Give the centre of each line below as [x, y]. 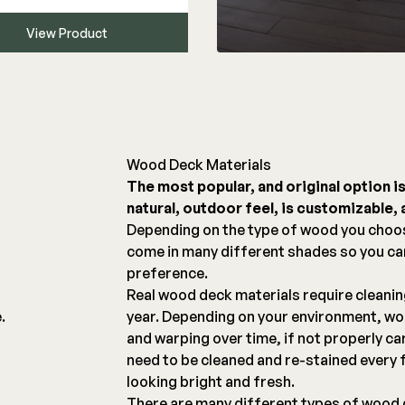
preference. [167, 273]
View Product [66, 33]
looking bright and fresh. [210, 382]
